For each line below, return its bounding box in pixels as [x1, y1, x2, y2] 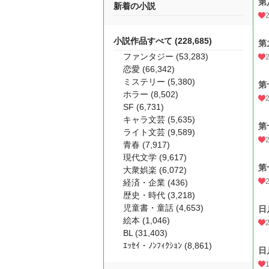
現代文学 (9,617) [123, 153, 187, 162]
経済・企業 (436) [123, 178, 188, 187]
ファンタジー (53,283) [123, 52, 208, 61]
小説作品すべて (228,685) [113, 36, 212, 46]
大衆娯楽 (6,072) [123, 165, 187, 175]
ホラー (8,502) [123, 89, 178, 99]
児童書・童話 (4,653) [123, 203, 204, 213]
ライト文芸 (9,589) [123, 127, 195, 137]
